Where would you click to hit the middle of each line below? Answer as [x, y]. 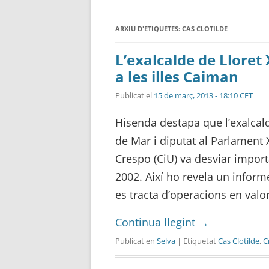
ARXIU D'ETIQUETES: [149, 28]
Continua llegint [157, 222]
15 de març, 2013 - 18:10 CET [203, 95]
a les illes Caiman [177, 76]
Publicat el [134, 95]
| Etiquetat [197, 240]
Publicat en [136, 240]
